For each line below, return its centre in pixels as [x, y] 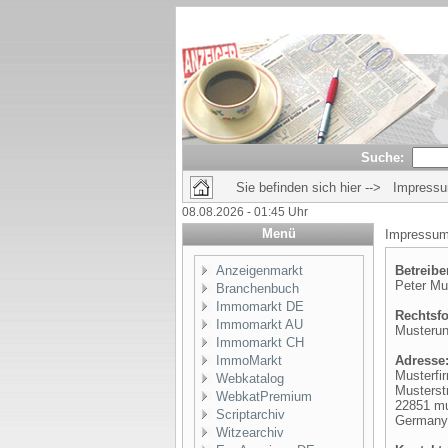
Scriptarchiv [250, 414]
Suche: [382, 157]
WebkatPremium [263, 396]
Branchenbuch [257, 288]
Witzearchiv [249, 432]
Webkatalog [249, 378]
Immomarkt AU [259, 324]
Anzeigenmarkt [259, 270]
